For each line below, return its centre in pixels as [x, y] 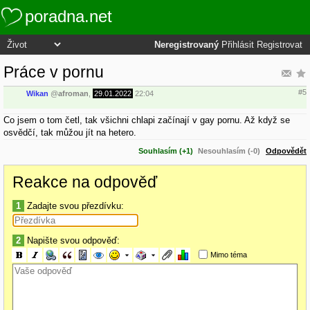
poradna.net [69, 16]
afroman [73, 94]
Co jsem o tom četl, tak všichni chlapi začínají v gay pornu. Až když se [147, 120]
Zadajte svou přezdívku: [74, 206]
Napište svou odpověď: [72, 240]
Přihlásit [238, 45]
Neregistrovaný [186, 45]
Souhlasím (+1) [166, 151]
